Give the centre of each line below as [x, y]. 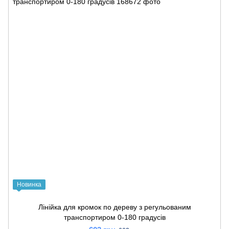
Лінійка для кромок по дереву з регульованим [114, 207]
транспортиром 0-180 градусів [114, 217]
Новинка [29, 185]
